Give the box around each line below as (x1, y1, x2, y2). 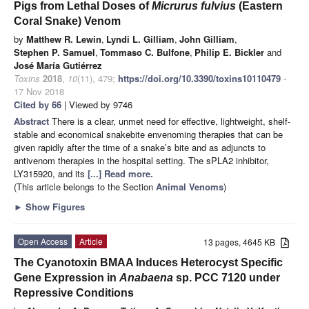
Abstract (14, 114, 52, 128)
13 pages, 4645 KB (203, 235, 281, 248)
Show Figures (23, 199, 85, 213)
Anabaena (119, 271, 173, 283)
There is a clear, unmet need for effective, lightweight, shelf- (52, 114, 290, 128)
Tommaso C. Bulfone (100, 45, 190, 59)
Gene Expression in (14, 271, 119, 283)
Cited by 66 (14, 97, 61, 111)
